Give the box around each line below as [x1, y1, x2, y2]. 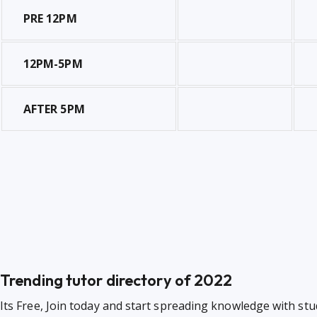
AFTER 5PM [23, 101, 85, 117]
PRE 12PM [23, 11, 77, 26]
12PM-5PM [23, 56, 83, 71]
